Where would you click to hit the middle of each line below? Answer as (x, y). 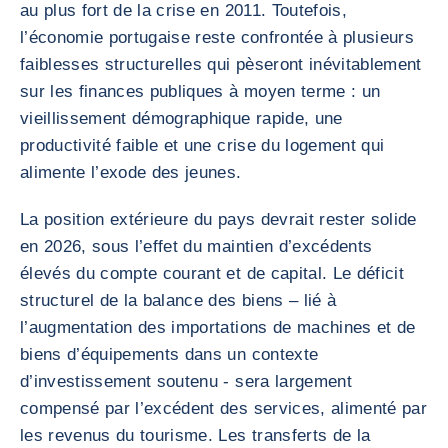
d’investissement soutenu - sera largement (186, 381)
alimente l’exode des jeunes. (131, 172)
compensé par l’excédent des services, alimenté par (223, 408)
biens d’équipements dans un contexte (169, 354)
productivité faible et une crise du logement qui (202, 145)
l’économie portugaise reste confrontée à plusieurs (217, 37)
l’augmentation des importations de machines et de (218, 327)
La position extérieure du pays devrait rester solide (218, 219)
